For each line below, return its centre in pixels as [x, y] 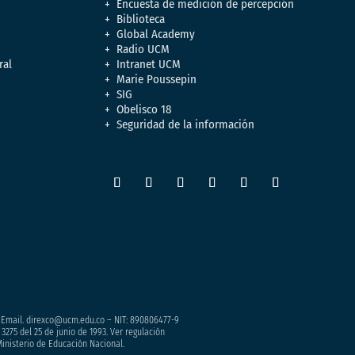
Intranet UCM [149, 64]
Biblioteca [141, 19]
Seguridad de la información [186, 124]
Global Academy [156, 34]
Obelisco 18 [145, 109]
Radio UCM [143, 49]
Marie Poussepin [157, 79]
